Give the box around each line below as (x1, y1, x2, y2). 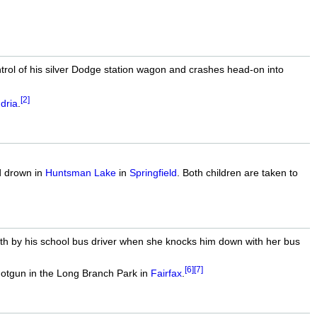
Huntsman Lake (45, 166, 116, 178)
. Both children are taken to (176, 166, 298, 178)
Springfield (129, 166, 177, 178)
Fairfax (150, 267, 182, 279)
